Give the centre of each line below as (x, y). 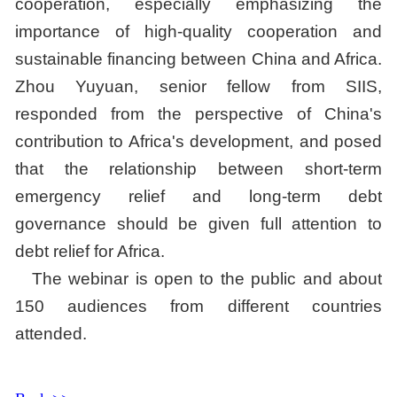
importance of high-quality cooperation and (198, 32)
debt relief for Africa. (90, 252)
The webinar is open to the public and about (207, 279)
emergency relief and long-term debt (198, 197)
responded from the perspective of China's (198, 114)
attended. (51, 334)
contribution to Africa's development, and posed (198, 142)
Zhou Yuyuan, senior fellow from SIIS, (198, 87)
